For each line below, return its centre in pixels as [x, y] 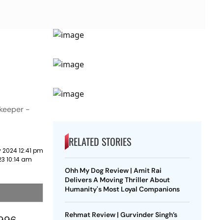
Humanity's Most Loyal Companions [122, 189]
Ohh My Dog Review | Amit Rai [113, 170]
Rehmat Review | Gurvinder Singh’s [121, 215]
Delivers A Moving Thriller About [117, 180]
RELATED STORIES [100, 141]
